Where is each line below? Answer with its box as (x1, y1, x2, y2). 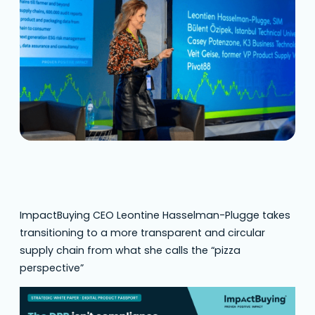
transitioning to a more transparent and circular (20, 226, 265, 240)
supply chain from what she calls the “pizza (20, 243, 240, 258)
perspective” (20, 261, 84, 276)
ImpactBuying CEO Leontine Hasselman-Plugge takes (20, 208, 290, 223)
